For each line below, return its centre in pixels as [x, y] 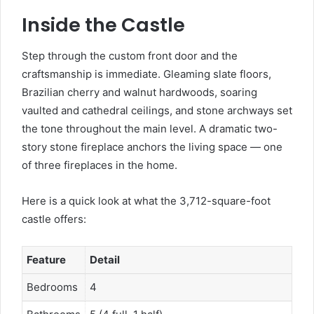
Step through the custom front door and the [130, 55]
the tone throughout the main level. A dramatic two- [150, 128]
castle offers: [54, 219]
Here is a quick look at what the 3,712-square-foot [146, 200]
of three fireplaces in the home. [100, 165]
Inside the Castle [103, 25]
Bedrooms [52, 287]
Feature [46, 259]
